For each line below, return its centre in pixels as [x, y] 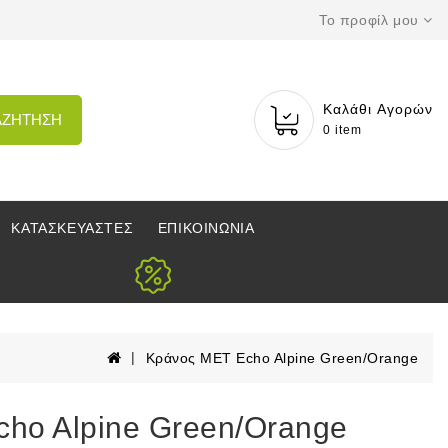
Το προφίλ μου [368, 20]
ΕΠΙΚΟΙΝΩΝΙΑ [206, 228]
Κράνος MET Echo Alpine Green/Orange [281, 357]
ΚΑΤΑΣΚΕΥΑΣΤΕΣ [72, 228]
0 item [342, 130]
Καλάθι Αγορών [378, 109]
